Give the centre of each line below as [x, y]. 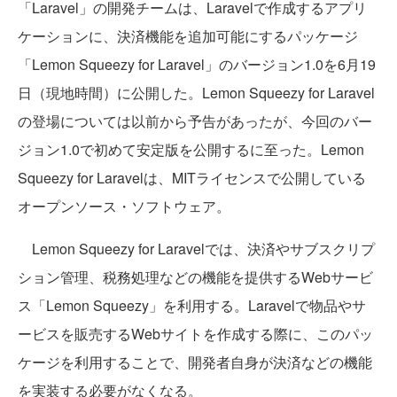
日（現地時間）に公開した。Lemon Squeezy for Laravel [196, 93]
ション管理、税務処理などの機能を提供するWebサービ [195, 277]
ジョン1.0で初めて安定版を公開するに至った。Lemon [191, 150]
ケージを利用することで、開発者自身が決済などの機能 [195, 362]
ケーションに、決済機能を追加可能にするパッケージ [188, 36]
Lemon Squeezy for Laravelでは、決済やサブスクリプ [196, 249]
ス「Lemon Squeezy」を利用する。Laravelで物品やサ [192, 306]
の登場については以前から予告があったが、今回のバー [195, 121]
